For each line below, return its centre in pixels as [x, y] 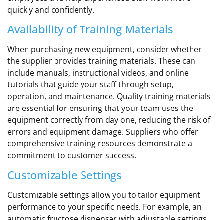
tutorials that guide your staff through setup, [91, 85]
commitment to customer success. [72, 155]
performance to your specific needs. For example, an [105, 206]
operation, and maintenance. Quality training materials [109, 96]
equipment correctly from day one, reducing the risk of [109, 120]
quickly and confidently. [51, 10]
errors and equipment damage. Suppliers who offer [103, 132]
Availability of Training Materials [90, 29]
